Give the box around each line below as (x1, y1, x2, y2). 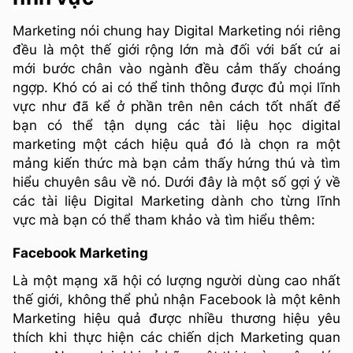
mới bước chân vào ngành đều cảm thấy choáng (13, 60, 340, 76)
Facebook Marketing (13, 244, 148, 261)
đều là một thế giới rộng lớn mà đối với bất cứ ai (13, 41, 340, 58)
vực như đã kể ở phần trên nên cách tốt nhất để (13, 98, 340, 114)
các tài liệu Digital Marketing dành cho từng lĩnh (13, 192, 340, 209)
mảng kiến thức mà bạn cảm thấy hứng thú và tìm (13, 154, 340, 171)
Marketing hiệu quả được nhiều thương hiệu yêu (13, 310, 340, 327)
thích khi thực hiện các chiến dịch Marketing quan (13, 329, 340, 346)
